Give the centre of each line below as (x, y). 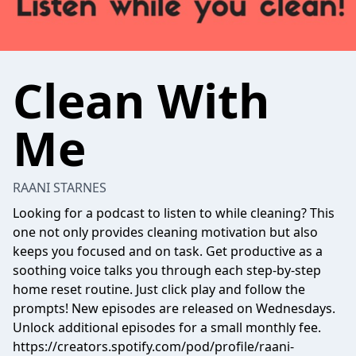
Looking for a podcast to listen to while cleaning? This (174, 213)
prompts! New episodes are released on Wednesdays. (174, 308)
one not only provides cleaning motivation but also (165, 232)
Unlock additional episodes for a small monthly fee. (167, 327)
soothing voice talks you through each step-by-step (167, 270)
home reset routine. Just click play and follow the (159, 289)
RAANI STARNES (60, 188)
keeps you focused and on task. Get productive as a (168, 251)
